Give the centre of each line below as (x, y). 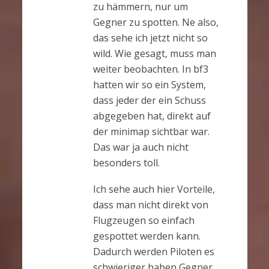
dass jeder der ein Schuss (149, 101)
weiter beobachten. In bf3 (150, 69)
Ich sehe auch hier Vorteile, (154, 189)
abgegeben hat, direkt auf (152, 116)
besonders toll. (126, 163)
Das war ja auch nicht (141, 147)
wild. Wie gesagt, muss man (154, 54)
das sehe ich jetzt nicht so (150, 38)
